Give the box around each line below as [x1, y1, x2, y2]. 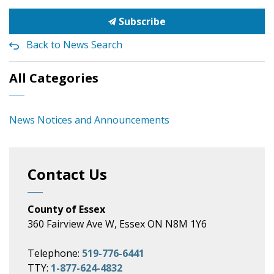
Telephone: [28, 246, 82, 260]
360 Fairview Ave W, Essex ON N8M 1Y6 [28, 217, 207, 231]
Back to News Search [26, 38, 122, 51]
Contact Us [28, 164, 107, 184]
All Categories [9, 70, 98, 86]
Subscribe [116, 15, 166, 28]
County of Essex [28, 202, 105, 216]
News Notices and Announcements [9, 113, 169, 127]
